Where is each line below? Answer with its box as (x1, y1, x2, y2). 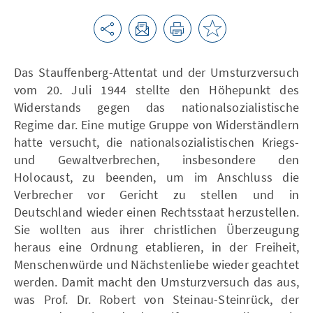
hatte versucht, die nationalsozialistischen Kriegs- (14, 133, 299, 150)
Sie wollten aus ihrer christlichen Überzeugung (14, 221, 299, 238)
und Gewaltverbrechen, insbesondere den (14, 151, 299, 168)
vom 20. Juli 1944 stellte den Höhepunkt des (14, 81, 299, 98)
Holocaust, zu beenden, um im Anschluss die (14, 168, 299, 185)
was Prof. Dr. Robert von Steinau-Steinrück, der (14, 291, 299, 307)
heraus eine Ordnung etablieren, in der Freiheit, (14, 238, 299, 255)
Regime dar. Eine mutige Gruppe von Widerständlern (14, 116, 299, 133)
